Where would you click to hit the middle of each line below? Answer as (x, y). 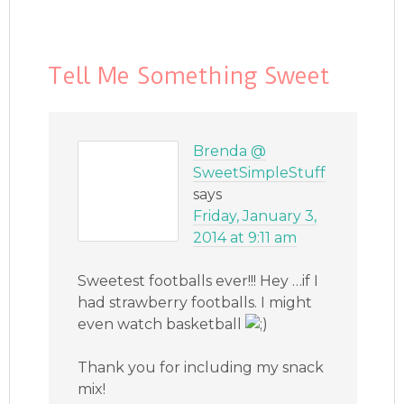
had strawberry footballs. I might (195, 303)
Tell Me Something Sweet (188, 76)
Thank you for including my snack (201, 368)
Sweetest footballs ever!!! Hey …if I (198, 281)
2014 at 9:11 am (245, 238)
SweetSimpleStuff (260, 173)
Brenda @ (230, 151)
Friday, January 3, (255, 216)
